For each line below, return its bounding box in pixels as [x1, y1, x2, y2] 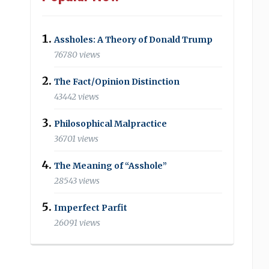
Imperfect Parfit [54, 202, 128, 213]
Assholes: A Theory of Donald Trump [54, 34, 213, 45]
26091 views [54, 217, 101, 228]
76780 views [54, 49, 101, 60]
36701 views [54, 133, 99, 144]
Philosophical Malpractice [54, 118, 168, 129]
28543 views [54, 175, 100, 186]
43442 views [54, 91, 100, 102]
